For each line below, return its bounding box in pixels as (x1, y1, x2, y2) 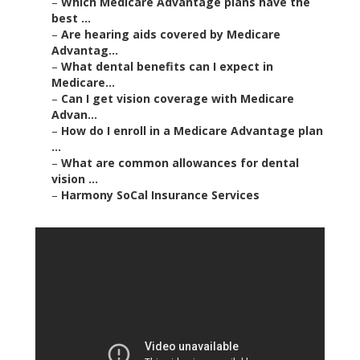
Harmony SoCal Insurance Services (61, 187, 260, 203)
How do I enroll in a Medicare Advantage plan (61, 123, 323, 139)
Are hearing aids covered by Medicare (61, 27, 280, 43)
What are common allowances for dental (61, 155, 299, 171)
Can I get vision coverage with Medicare (61, 91, 294, 107)
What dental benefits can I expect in (61, 59, 273, 75)
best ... (51, 10, 91, 27)
